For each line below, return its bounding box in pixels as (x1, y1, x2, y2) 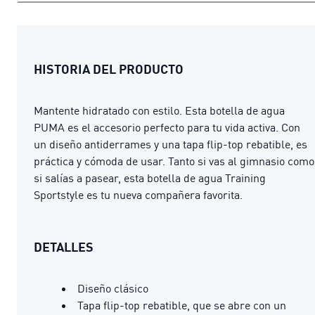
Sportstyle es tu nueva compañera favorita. (34, 187, 243, 202)
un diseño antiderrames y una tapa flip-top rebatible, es (34, 136, 307, 151)
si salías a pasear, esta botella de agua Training (34, 170, 266, 185)
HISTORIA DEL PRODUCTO (34, 60, 184, 77)
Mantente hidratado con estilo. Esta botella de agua (34, 103, 285, 117)
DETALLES (34, 238, 94, 255)
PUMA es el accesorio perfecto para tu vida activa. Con (34, 120, 300, 134)
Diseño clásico (77, 281, 148, 295)
